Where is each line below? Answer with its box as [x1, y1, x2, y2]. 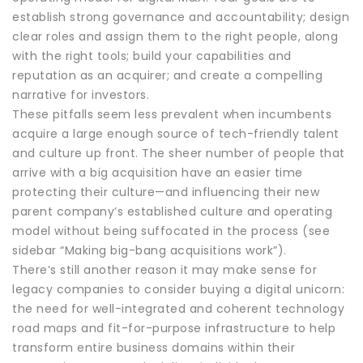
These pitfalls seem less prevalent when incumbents [12, 105, 331, 122]
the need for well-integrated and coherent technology [12, 300, 344, 317]
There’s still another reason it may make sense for [12, 261, 317, 278]
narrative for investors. [12, 86, 149, 103]
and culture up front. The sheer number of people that [12, 144, 345, 161]
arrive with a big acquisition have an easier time [12, 164, 303, 181]
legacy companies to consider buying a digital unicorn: [12, 280, 344, 297]
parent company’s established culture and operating [12, 203, 332, 220]
